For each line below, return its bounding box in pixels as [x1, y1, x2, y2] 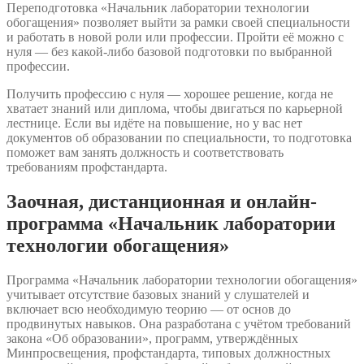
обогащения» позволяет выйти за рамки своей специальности [6, 15, 350, 30]
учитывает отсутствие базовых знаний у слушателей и [6, 288, 310, 302]
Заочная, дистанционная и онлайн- [6, 191, 317, 213]
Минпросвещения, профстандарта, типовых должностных [6, 346, 331, 361]
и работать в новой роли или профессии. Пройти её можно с [6, 30, 344, 45]
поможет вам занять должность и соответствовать [6, 145, 284, 160]
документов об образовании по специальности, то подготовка [6, 131, 352, 145]
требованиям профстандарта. [6, 160, 167, 175]
